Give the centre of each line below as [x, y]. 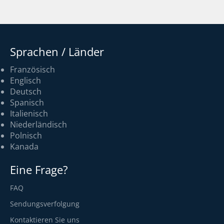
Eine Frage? [39, 169]
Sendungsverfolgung [45, 203]
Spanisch [27, 102]
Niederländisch [38, 124]
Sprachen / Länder [57, 51]
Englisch [25, 80]
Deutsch [26, 91]
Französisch [32, 69]
